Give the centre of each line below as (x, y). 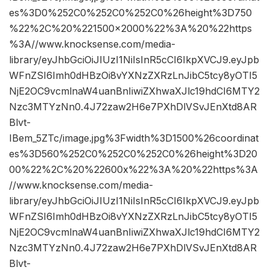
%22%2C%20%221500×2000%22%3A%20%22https (130, 29)
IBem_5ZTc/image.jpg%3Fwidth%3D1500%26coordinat (134, 138)
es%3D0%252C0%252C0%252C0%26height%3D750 (130, 13)
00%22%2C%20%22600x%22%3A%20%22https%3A (133, 170)
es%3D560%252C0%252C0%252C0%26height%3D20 (133, 154)
